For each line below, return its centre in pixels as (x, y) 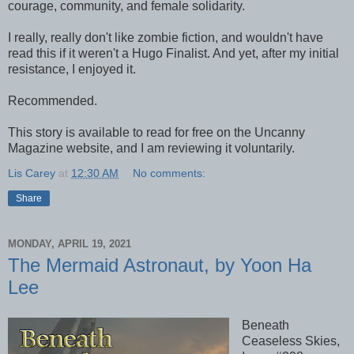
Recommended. (53, 101)
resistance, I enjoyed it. (72, 70)
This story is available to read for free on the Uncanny (156, 133)
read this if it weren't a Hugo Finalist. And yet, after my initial (173, 54)
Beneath (265, 326)
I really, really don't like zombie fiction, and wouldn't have (166, 38)
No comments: (169, 173)
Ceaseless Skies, (290, 341)
